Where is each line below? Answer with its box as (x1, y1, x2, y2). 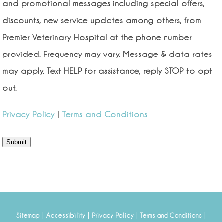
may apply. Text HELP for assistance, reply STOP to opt (2, 66, 212, 75)
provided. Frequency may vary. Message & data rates (2, 50, 212, 58)
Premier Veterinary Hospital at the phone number (2, 33, 192, 42)
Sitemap (16, 212, 40, 219)
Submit (6, 138, 27, 146)
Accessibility (46, 212, 85, 219)
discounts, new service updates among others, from (2, 16, 201, 25)
